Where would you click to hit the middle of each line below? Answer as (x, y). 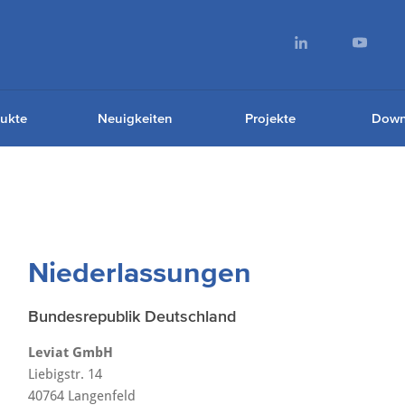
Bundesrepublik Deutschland (132, 316)
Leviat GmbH (70, 353)
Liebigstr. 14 (65, 374)
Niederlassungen (139, 272)
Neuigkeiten (135, 118)
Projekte (270, 118)
